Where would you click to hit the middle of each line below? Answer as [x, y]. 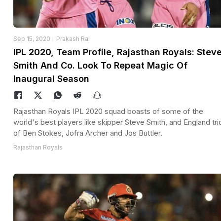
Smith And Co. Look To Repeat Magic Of [100, 65]
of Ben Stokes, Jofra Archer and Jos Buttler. [88, 133]
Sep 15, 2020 [32, 38]
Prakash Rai [73, 38]
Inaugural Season [51, 78]
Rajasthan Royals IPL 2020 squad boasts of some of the [108, 111]
